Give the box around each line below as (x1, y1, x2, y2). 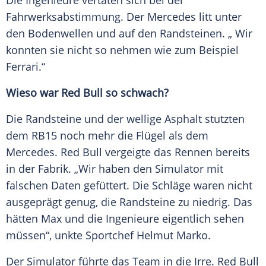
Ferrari (6, 59, 39, 74)
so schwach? (103, 85, 169, 100)
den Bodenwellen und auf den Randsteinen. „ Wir (6, 26, 252, 41)
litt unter (196, 9, 242, 24)
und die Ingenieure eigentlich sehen (62, 211, 244, 226)
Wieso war (6, 85, 61, 100)
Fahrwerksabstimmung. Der (6, 9, 147, 24)
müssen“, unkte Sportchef (6, 228, 137, 243)
